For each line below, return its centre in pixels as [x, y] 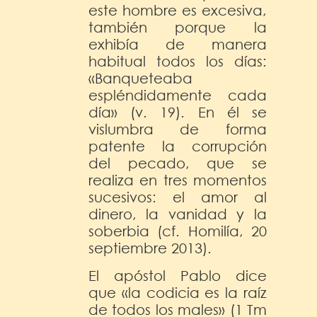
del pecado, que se [178, 163]
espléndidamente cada [178, 95]
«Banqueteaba [140, 78]
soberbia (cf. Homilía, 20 [178, 231]
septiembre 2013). [150, 248]
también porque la [178, 27]
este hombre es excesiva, [178, 10]
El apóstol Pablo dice [178, 275]
